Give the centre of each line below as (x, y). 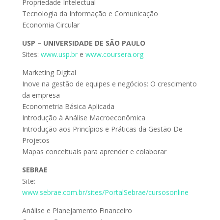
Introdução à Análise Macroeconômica (83, 118)
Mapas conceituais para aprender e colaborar (94, 151)
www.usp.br (59, 54)
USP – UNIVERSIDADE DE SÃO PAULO (83, 43)
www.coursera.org (114, 54)
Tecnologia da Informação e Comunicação (90, 14)
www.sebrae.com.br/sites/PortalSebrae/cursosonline (105, 192)
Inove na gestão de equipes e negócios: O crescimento (109, 84)
